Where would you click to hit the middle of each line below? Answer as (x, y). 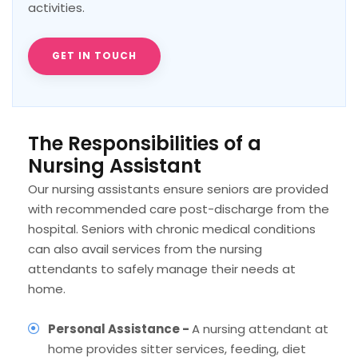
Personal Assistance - (120, 328)
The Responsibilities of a (145, 143)
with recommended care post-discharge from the (179, 209)
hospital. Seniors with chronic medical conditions (172, 229)
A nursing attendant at (260, 328)
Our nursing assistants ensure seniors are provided (178, 189)
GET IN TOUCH (94, 55)
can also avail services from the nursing (145, 249)
